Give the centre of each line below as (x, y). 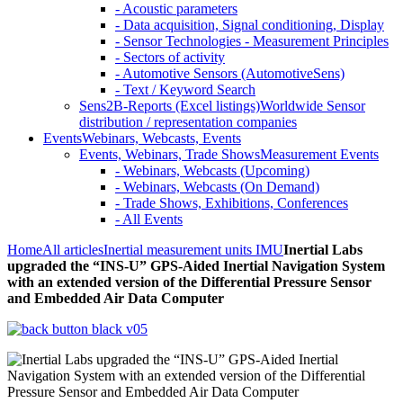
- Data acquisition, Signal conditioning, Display (250, 25)
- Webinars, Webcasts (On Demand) (217, 187)
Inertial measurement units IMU (193, 250)
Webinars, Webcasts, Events (161, 138)
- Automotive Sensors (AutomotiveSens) (230, 73)
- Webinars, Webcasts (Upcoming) (212, 170)
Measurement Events (319, 154)
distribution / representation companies (188, 122)
